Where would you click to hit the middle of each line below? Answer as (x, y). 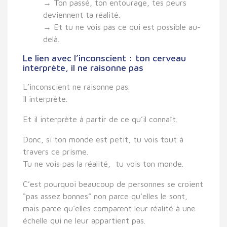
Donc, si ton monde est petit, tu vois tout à (103, 139)
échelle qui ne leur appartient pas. (84, 220)
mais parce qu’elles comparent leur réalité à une (109, 208)
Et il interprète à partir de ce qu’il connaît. (100, 119)
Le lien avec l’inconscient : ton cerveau (104, 58)
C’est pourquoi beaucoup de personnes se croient (113, 184)
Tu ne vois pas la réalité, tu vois (83, 163)
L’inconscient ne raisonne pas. (76, 86)
